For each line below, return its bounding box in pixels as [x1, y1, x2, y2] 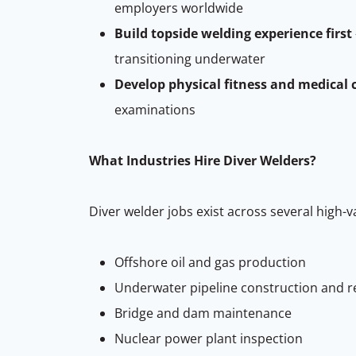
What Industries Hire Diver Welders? [89, 151, 316, 169]
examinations [114, 100, 195, 118]
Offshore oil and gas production [114, 253, 306, 271]
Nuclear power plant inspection [114, 329, 303, 347]
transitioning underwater [114, 49, 265, 68]
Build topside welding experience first [114, 24, 352, 42]
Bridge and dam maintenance [114, 304, 292, 322]
